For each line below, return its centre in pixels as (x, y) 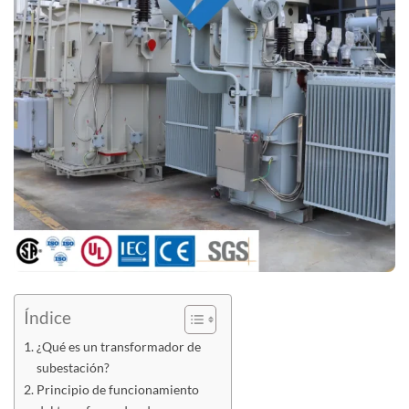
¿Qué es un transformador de (118, 346)
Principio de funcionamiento (117, 389)
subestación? (73, 367)
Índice (47, 318)
